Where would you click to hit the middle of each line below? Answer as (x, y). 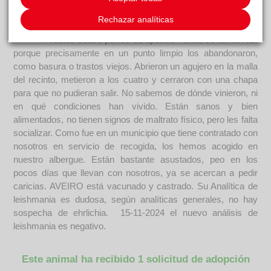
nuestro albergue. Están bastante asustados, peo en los (135, 160)
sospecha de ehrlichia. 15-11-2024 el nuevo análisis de (135, 213)
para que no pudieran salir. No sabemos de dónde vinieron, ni (135, 93)
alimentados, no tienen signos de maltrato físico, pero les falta (135, 120)
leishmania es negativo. (60, 226)
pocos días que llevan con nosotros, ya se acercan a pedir (135, 173)
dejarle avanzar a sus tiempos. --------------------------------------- (135, 27)
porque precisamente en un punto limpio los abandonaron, (135, 53)
